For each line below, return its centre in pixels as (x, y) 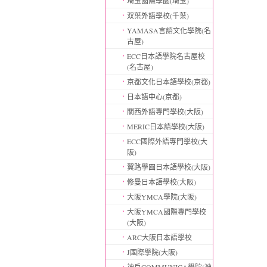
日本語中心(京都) (154, 97)
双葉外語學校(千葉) (158, 15)
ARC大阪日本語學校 (159, 237)
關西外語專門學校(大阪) (165, 111)
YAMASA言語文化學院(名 (169, 30)
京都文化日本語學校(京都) (168, 82)
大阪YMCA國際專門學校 (166, 212)
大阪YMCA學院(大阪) (162, 197)
